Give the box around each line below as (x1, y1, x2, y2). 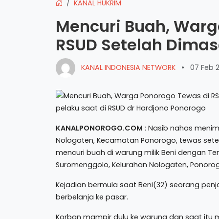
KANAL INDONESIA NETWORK (79, 62, 177, 72)
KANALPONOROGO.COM (56, 123, 143, 133)
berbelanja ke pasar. (56, 192, 128, 202)
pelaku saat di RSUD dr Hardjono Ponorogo (56, 103, 206, 113)
